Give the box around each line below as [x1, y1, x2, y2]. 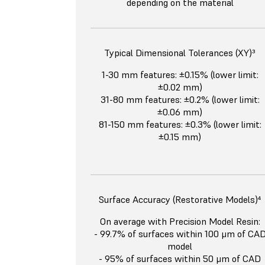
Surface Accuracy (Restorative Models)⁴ [99, 193, 261, 206]
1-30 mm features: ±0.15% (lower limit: [101, 69, 258, 81]
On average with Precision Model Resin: [99, 215, 260, 228]
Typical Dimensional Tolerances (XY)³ [104, 47, 256, 59]
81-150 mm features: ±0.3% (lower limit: [98, 118, 261, 131]
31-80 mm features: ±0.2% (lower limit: [100, 93, 260, 106]
